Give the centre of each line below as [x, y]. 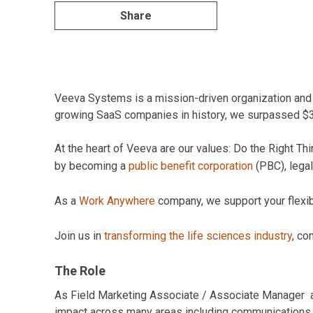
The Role [80, 271]
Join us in [79, 236]
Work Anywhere [117, 201]
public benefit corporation [191, 166]
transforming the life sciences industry [198, 236]
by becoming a [92, 166]
